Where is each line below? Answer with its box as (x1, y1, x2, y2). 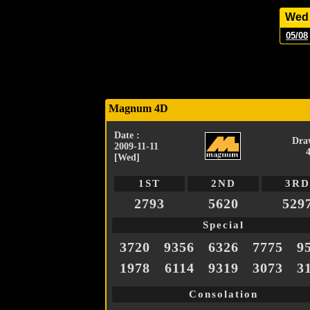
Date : (114, 130, 140, 141)
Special (203, 219, 244, 231)
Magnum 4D (109, 102, 168, 115)
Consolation (189, 289, 258, 300)
